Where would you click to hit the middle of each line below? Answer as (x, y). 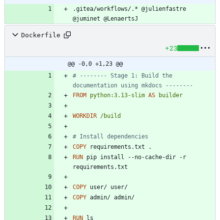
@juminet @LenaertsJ (105, 19)
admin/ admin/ (110, 198)
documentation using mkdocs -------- (133, 86)
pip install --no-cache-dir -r (135, 157)
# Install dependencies (110, 137)
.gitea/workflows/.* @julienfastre (129, 9)
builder (171, 96)
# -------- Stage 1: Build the (123, 76)
